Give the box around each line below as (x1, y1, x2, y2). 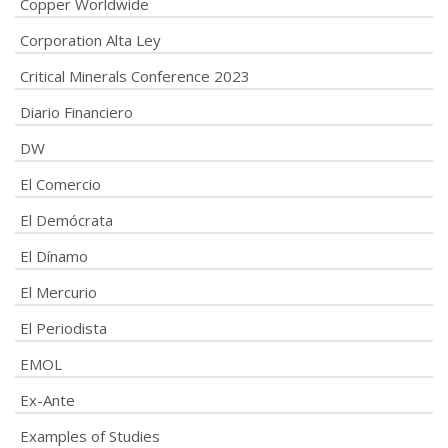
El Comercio (20, 173, 101, 194)
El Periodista (20, 317, 107, 338)
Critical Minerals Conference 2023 (20, 65, 250, 86)
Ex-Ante (20, 389, 75, 410)
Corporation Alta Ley (20, 29, 161, 50)
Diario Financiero (20, 101, 133, 122)
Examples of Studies (20, 425, 160, 446)
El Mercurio (20, 281, 97, 302)
